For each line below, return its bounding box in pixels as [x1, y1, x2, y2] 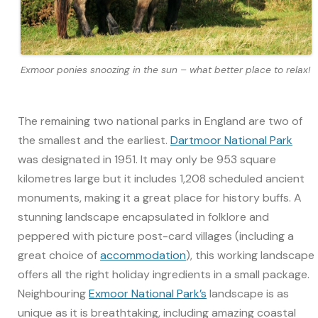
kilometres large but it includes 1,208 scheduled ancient [18, 171, 305, 187]
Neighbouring [18, 286, 89, 302]
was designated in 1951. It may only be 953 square [18, 152, 276, 168]
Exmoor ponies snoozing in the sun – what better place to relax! [21, 62, 310, 76]
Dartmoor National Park [170, 133, 292, 148]
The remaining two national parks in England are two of [18, 114, 302, 129]
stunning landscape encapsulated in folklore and [18, 209, 269, 225]
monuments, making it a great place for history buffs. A [18, 190, 302, 206]
